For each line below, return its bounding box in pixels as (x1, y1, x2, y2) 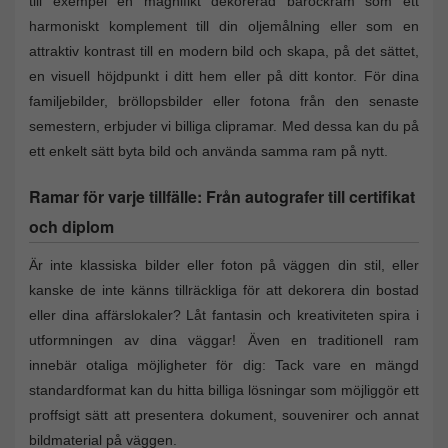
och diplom (29, 214, 114, 238)
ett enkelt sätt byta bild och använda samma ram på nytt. (29, 142, 388, 159)
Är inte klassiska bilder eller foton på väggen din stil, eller (29, 256, 419, 273)
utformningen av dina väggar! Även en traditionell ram (29, 331, 419, 348)
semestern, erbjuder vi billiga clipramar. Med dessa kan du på (29, 117, 419, 134)
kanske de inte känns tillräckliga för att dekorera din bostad (29, 281, 419, 298)
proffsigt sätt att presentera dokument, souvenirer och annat (29, 406, 419, 423)
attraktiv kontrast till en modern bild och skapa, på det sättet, (29, 42, 419, 59)
